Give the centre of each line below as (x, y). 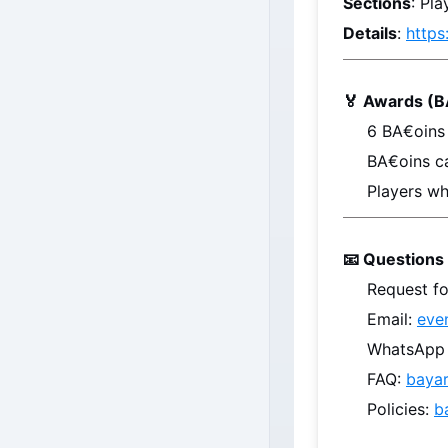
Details (370, 33)
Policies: (400, 409)
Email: (392, 319)
